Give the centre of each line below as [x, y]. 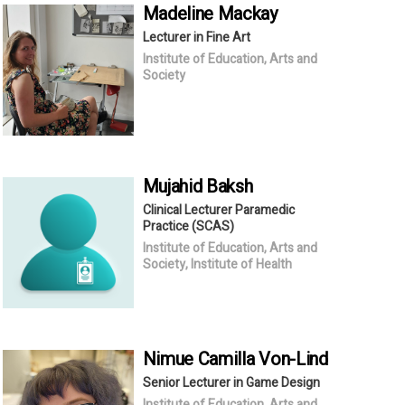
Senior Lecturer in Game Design [231, 382]
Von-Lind [293, 359]
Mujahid [174, 186]
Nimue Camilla [201, 359]
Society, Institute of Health [217, 264]
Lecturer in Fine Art [196, 37]
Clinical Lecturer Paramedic [218, 210]
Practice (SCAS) [188, 226]
